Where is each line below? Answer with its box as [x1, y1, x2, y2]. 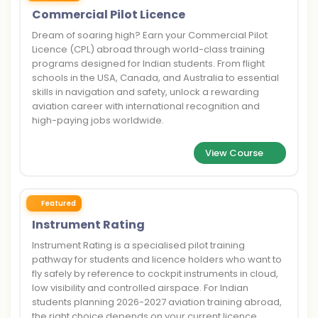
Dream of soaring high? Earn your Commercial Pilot [32, 28, 268, 42]
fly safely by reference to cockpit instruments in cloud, [32, 267, 278, 280]
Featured [40, 198, 76, 209]
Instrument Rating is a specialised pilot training [32, 238, 245, 252]
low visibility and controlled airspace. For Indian [32, 281, 248, 295]
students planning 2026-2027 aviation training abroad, [32, 295, 282, 309]
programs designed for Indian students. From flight [32, 57, 265, 70]
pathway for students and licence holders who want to [32, 253, 282, 266]
